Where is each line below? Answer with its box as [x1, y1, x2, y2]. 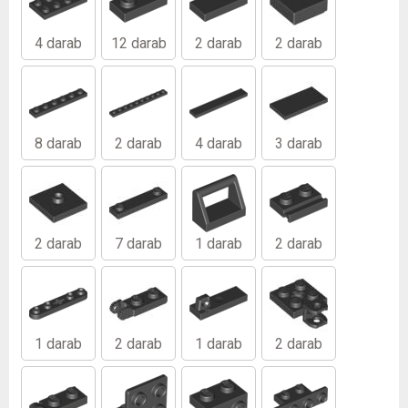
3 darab [275, 134, 322, 152]
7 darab [115, 234, 162, 252]
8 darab [35, 134, 82, 152]
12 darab [110, 34, 167, 52]
